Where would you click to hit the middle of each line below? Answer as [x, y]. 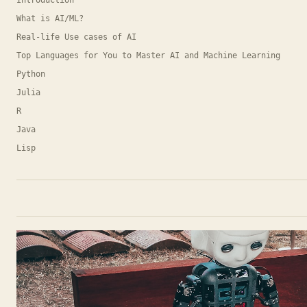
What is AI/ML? [50, 19]
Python [31, 74]
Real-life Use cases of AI [76, 37]
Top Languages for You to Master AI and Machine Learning [148, 56]
